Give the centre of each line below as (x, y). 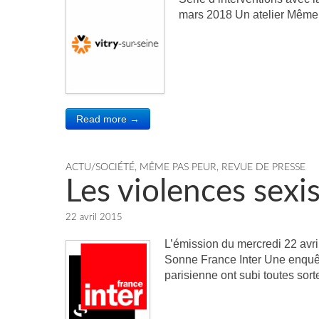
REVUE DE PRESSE (263, 167)
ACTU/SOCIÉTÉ (100, 167)
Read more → (108, 119)
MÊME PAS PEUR (178, 167)
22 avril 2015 (94, 218)
